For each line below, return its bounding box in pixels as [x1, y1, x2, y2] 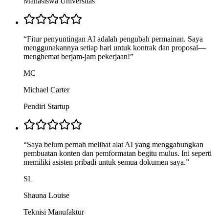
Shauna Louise [23, 191, 69, 200]
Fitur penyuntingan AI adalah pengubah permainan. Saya [27, 35, 203, 44]
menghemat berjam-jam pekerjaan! [23, 52, 130, 61]
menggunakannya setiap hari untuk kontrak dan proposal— [23, 44, 206, 52]
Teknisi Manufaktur [23, 208, 84, 217]
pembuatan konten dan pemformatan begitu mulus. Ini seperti [23, 149, 212, 158]
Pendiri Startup [23, 102, 69, 111]
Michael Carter [23, 86, 69, 94]
